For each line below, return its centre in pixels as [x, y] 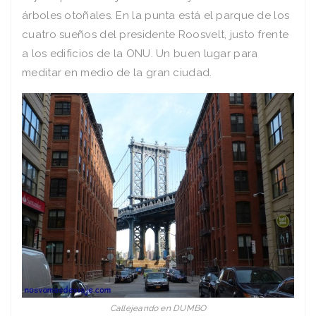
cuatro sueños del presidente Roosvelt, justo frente [156, 35]
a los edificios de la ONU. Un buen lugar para [140, 54]
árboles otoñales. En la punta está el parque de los [156, 16]
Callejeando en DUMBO [158, 308]
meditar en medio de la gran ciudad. [117, 73]
